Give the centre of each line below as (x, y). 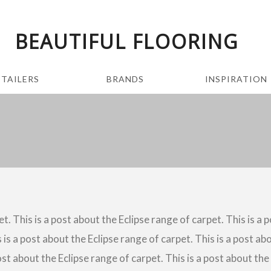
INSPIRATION (236, 79)
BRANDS (126, 79)
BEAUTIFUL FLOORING (126, 41)
